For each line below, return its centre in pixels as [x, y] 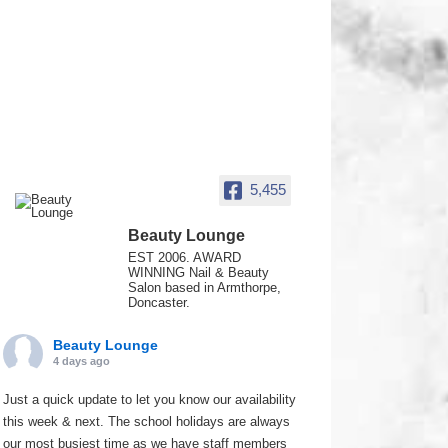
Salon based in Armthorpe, [205, 287]
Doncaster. [159, 302]
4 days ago [82, 361]
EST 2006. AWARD [185, 257]
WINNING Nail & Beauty [199, 272]
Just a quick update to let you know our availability [150, 399]
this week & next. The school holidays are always [147, 421]
